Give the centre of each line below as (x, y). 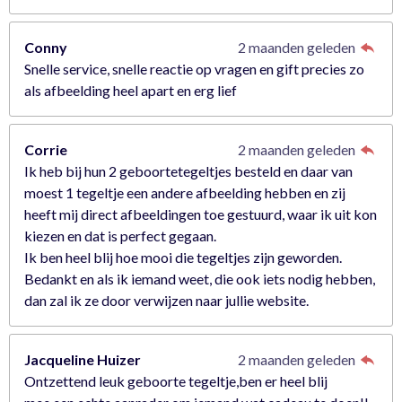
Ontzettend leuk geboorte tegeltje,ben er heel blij (176, 381)
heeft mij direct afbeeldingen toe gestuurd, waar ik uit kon (201, 214)
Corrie (46, 150)
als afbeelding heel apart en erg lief (131, 91)
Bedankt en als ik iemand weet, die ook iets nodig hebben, (200, 279)
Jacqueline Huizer (83, 360)
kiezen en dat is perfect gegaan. (120, 236)
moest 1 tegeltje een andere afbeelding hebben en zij (185, 193)
